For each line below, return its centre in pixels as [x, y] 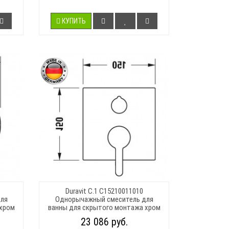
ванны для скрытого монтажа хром [104, 207]
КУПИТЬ [74, 21]
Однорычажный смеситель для [104, 199]
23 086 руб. [104, 222]
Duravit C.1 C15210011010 [104, 191]
